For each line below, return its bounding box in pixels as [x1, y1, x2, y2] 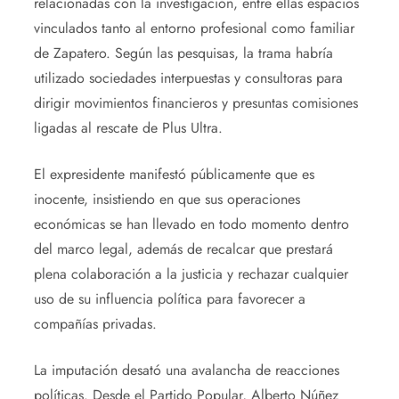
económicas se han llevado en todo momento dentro [33, 213, 349, 234]
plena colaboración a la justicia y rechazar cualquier [33, 263, 348, 284]
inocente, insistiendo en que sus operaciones [33, 188, 300, 209]
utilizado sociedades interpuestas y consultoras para [33, 67, 343, 88]
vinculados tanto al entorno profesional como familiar [33, 17, 354, 38]
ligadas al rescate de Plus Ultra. [33, 117, 223, 138]
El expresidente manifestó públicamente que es [33, 163, 314, 184]
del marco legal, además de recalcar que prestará [33, 238, 333, 259]
